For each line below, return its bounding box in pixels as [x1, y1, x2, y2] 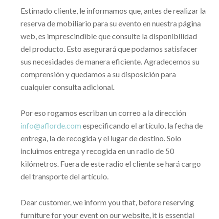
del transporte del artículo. [20, 172, 109, 181]
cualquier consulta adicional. [20, 82, 114, 92]
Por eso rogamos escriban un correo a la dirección [20, 108, 186, 118]
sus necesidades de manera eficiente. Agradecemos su [20, 57, 199, 66]
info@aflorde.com [20, 121, 81, 131]
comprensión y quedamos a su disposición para [20, 69, 176, 79]
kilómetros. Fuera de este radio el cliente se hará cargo [20, 159, 201, 169]
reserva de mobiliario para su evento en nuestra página [20, 19, 201, 28]
